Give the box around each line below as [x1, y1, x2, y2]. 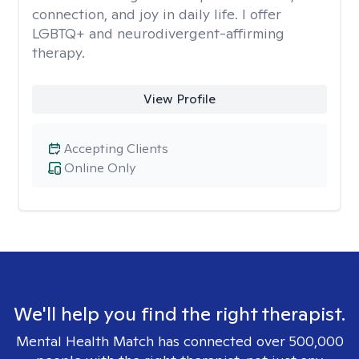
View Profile [143, 91, 216, 107]
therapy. [32, 43, 85, 62]
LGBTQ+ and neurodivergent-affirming [32, 24, 284, 42]
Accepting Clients [64, 140, 168, 157]
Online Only [64, 159, 135, 176]
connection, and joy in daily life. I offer [32, 5, 281, 23]
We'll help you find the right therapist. [14, 301, 345, 326]
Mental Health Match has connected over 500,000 [15, 332, 344, 350]
